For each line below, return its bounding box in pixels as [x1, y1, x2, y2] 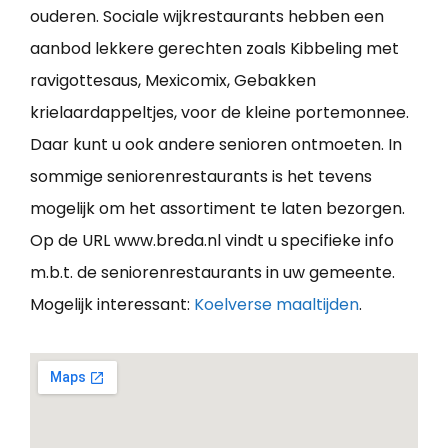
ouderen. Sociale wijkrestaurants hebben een [30, 4, 384, 28]
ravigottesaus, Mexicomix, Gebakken [30, 68, 316, 92]
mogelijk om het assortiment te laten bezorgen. [30, 196, 405, 220]
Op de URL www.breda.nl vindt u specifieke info [30, 228, 394, 252]
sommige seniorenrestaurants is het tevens [30, 164, 372, 188]
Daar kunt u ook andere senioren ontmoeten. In [30, 132, 402, 156]
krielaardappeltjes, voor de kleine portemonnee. [30, 100, 409, 124]
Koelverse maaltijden [194, 292, 359, 316]
